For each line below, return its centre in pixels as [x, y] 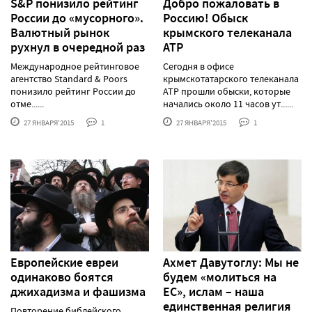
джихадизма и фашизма [78, 292]
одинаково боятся [62, 278]
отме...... [27, 103]
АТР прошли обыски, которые [227, 91]
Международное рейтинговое [75, 66]
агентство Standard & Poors [69, 78]
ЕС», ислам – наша [213, 292]
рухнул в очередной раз [78, 47]
